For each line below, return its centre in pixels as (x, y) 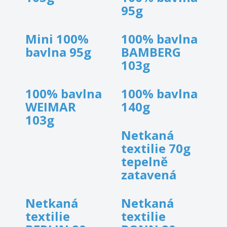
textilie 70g (156, 148)
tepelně (144, 162)
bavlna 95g (58, 52)
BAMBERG (151, 52)
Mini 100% (57, 39)
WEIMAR (51, 107)
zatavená (149, 175)
